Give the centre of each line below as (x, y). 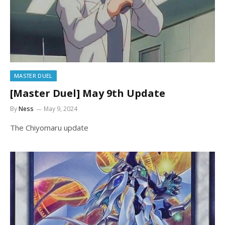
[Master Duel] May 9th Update (88, 93)
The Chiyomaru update (49, 127)
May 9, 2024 (61, 108)
